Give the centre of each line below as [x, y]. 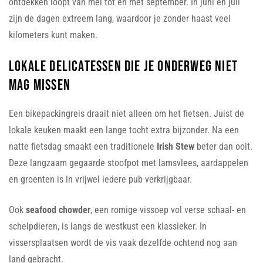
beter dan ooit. [223, 146]
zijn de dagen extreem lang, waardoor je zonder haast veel [120, 18]
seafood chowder [58, 210]
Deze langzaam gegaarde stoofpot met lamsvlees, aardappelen [129, 163]
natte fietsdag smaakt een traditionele [83, 146]
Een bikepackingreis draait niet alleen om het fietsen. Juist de [127, 113]
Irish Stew [176, 146]
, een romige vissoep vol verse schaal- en [168, 210]
